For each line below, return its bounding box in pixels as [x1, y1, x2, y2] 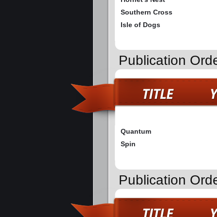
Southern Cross [121, 8, 172, 16]
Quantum [121, 127, 151, 136]
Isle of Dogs [121, 20, 160, 29]
